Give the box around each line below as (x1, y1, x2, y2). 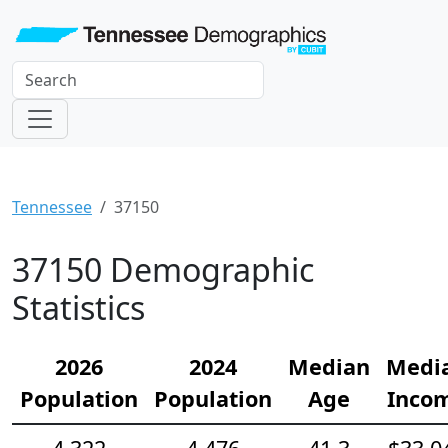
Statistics (12, 285, 145, 329)
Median (288, 351, 370, 381)
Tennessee (12, 195, 92, 218)
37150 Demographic (12, 247, 314, 291)
